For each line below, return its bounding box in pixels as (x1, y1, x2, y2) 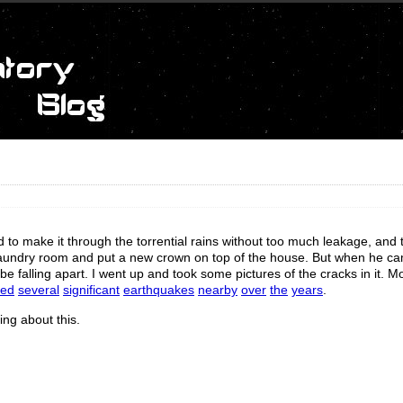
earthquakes (123, 282, 194, 298)
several (18, 282, 59, 298)
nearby (198, 282, 237, 298)
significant (63, 282, 120, 298)
